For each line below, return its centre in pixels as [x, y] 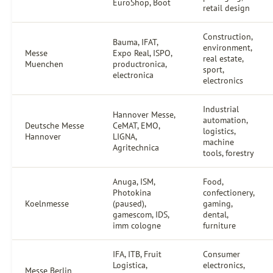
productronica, [140, 64]
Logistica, [130, 265]
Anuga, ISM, [134, 182]
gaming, [218, 204]
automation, [225, 120]
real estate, [223, 58]
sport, [214, 69]
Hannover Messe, [144, 115]
